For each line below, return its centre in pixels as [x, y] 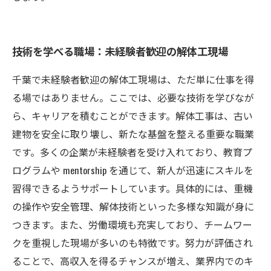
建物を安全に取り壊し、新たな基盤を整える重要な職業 [133, 134]
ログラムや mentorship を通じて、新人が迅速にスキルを [133, 170]
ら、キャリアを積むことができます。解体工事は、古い [132, 116]
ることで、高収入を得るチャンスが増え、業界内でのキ [133, 261]
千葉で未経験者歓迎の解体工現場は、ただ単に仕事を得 [133, 79]
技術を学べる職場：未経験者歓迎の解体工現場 [120, 51]
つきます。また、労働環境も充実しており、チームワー [132, 224]
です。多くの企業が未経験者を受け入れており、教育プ [132, 152]
